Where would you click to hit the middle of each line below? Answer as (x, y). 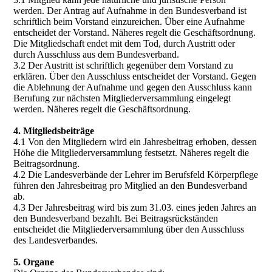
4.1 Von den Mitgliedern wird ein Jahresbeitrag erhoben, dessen (135, 142)
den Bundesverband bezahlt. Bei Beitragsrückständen (116, 218)
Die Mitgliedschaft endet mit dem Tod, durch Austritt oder (124, 43)
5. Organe (34, 262)
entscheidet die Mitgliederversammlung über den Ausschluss (129, 229)
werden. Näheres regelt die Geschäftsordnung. (102, 109)
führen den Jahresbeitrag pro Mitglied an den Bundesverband (131, 185)
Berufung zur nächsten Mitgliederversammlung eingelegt (122, 98)
